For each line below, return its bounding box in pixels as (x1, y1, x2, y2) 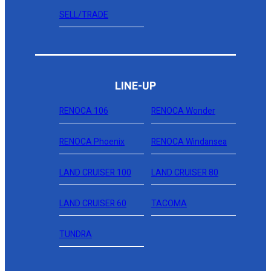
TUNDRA (59, 228, 92, 241)
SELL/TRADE (59, 8, 108, 21)
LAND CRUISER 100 (59, 166, 131, 179)
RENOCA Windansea (151, 135, 227, 148)
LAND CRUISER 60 (59, 197, 126, 210)
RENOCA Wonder (151, 105, 215, 117)
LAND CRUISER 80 (151, 166, 218, 179)
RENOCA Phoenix (59, 135, 125, 148)
